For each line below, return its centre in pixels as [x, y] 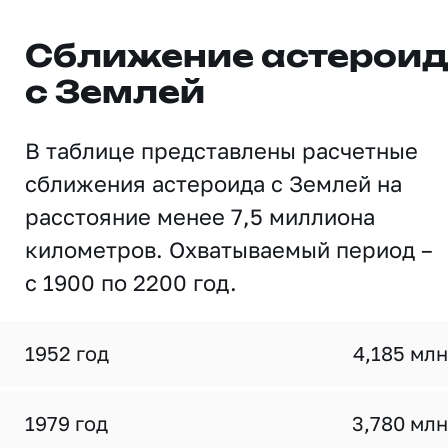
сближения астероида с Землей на [213, 183]
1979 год [66, 423]
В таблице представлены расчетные [221, 150]
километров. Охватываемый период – [229, 249]
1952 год [67, 353]
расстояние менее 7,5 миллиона [200, 216]
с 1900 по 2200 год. [131, 282]
